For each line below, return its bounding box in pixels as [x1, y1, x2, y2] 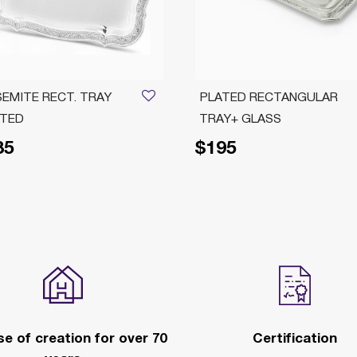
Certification [252, 332, 337, 345]
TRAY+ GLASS [198, 113, 281, 125]
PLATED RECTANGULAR [198, 92, 338, 104]
